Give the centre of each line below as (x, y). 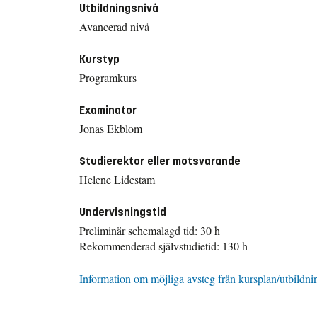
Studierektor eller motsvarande (160, 161)
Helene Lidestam (117, 179)
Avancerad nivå (114, 26)
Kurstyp (99, 59)
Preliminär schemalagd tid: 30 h (150, 230)
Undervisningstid (123, 212)
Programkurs (108, 77)
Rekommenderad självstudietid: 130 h (163, 246)
